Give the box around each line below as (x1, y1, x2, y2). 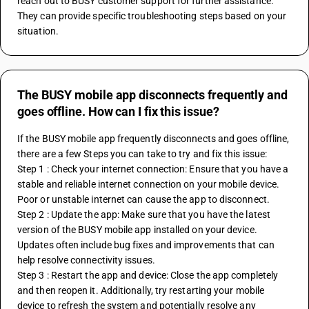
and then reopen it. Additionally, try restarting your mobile (17, 285, 265, 296)
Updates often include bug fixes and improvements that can (17, 239, 275, 250)
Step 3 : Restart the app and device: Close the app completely (17, 270, 279, 281)
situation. (17, 26, 59, 37)
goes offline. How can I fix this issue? (17, 104, 219, 119)
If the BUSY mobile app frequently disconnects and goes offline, (17, 133, 290, 144)
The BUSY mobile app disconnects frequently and (17, 88, 288, 102)
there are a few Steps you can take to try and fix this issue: (17, 148, 268, 159)
